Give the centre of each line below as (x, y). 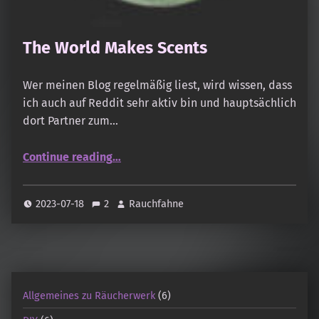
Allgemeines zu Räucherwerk (89, 295)
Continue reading (68, 157)
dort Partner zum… (70, 121)
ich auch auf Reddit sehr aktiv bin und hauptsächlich (159, 103)
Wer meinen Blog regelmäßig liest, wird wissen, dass (157, 85)
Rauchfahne (157, 204)
